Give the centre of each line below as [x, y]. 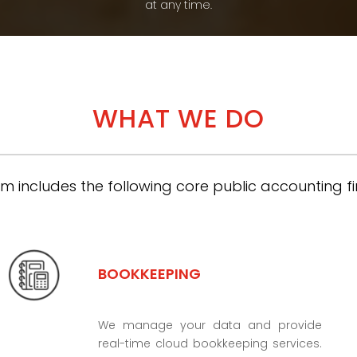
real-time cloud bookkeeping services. [210, 343]
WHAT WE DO [178, 119]
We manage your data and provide [210, 325]
